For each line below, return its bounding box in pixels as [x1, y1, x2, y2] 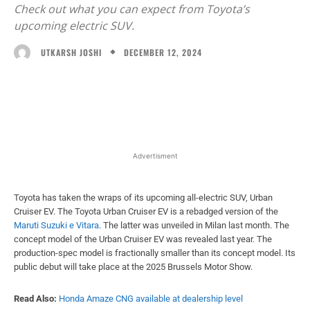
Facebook [46, 82, 81, 93]
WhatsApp [194, 82, 231, 93]
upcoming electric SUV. [14, 18, 134, 34]
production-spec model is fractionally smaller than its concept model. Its [14, 247, 295, 258]
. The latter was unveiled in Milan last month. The [99, 219, 289, 230]
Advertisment [132, 151, 178, 160]
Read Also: [14, 293, 59, 304]
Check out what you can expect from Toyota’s [14, 1, 250, 17]
